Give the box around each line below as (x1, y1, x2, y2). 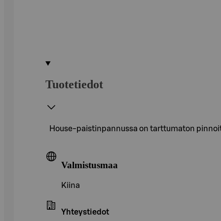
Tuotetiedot (45, 77, 103, 91)
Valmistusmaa (61, 159, 118, 170)
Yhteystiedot (61, 208, 109, 217)
